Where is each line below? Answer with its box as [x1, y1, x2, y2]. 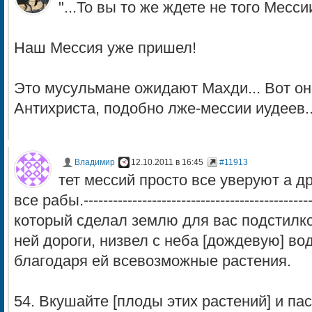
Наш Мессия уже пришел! [14, 40, 196, 56]
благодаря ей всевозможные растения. [14, 253, 291, 270]
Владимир [75, 157, 115, 167]
